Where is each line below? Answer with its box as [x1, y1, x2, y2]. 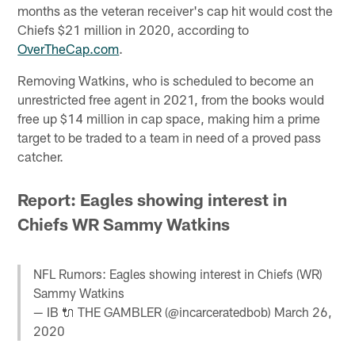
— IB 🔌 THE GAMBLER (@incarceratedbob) [33, 303, 275, 319]
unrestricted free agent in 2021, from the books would [17, 91, 325, 108]
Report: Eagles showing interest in [17, 189, 288, 209]
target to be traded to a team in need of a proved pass [17, 129, 322, 146]
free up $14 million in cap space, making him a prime [17, 110, 321, 127]
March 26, [274, 303, 333, 319]
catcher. [17, 148, 64, 165]
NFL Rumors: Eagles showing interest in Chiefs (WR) [33, 265, 323, 281]
